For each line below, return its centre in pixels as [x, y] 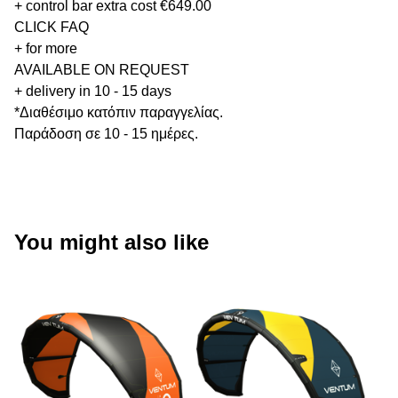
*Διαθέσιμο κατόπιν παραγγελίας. [119, 112]
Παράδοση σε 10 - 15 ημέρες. [106, 133]
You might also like [111, 242]
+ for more [46, 48]
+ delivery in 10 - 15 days [93, 91]
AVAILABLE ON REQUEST [102, 69]
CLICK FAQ [52, 27]
